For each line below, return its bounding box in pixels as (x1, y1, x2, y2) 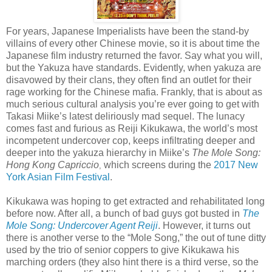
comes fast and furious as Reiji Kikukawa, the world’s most (6, 123, 257, 134)
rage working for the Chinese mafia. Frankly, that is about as (6, 86, 262, 97)
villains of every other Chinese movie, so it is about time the (6, 38, 260, 49)
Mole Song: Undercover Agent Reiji (6, 220, 158, 231)
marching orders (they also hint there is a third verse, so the (6, 256, 259, 267)
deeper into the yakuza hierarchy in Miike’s (6, 147, 192, 158)
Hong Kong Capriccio (6, 159, 99, 170)
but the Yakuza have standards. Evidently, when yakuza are (6, 62, 261, 73)
